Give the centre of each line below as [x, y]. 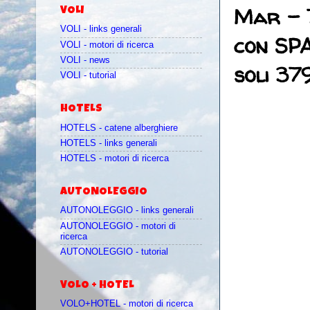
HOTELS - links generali [109, 143]
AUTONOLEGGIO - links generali [127, 211]
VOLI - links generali [101, 29]
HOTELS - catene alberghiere [119, 128]
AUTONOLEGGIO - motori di [118, 226]
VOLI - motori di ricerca [107, 45]
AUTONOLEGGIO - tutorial [114, 252]
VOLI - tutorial [88, 76]
